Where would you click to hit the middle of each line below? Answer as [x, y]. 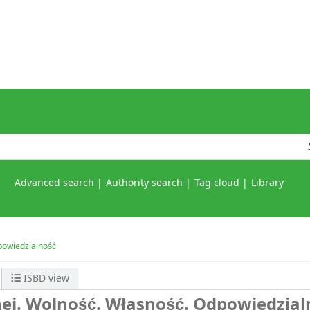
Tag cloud [217, 183]
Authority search [144, 183]
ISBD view [45, 279]
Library [267, 183]
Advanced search [54, 183]
